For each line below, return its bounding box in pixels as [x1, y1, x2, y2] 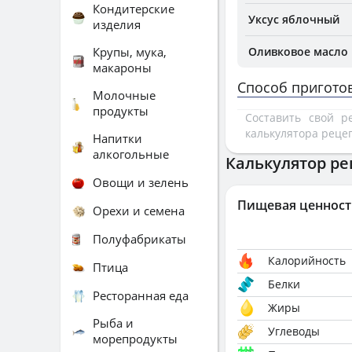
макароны [93, 60, 152, 75]
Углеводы [268, 324, 320, 339]
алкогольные [93, 146, 169, 162]
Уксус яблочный [248, 12, 339, 27]
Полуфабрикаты [93, 230, 186, 247]
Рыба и [93, 315, 134, 331]
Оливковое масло [248, 44, 348, 59]
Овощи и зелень [93, 174, 189, 190]
